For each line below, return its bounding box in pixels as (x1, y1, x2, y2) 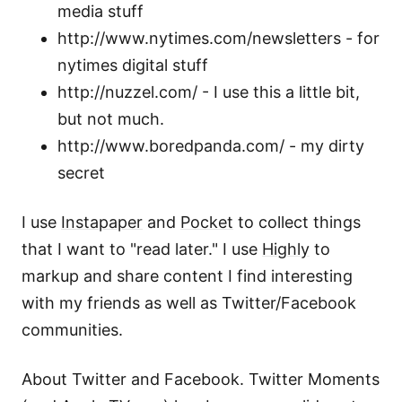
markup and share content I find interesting (22, 267, 353, 286)
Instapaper (61, 213, 143, 232)
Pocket (180, 213, 233, 232)
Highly (262, 240, 310, 259)
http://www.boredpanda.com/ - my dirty (57, 135, 364, 155)
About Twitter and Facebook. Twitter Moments (22, 370, 380, 389)
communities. (22, 320, 123, 340)
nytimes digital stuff (57, 55, 208, 74)
